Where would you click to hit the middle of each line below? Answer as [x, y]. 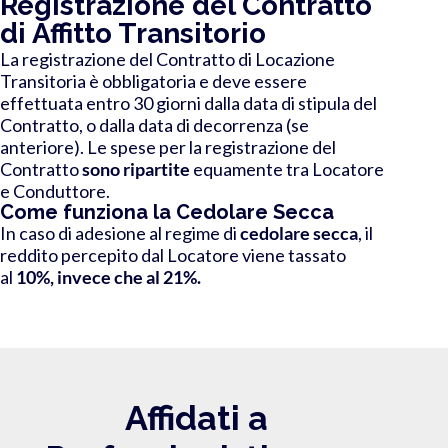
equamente [236, 168]
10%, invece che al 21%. [108, 276]
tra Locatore [333, 168]
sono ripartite [136, 168]
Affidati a [196, 417]
